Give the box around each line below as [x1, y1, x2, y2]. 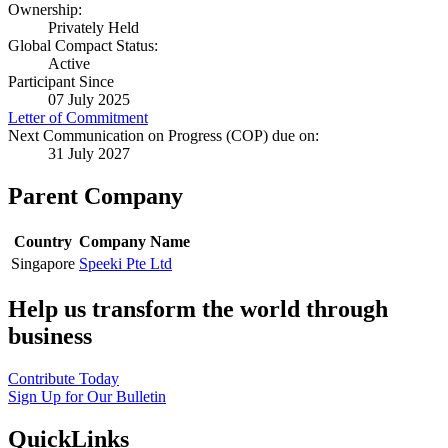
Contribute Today [8, 370, 119, 388]
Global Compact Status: [8, 37, 158, 55]
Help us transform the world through [8, 296, 388, 323]
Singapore [11, 255, 75, 273]
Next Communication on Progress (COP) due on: [8, 127, 319, 145]
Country [14, 233, 72, 251]
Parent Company [8, 183, 183, 210]
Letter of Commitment [8, 109, 148, 127]
